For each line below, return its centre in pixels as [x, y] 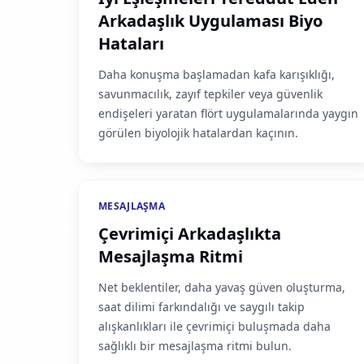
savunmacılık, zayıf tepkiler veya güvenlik [210, 94]
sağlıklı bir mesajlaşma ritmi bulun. [195, 346]
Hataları [131, 43]
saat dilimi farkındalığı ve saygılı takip [201, 307]
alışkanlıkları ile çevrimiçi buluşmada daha [214, 326]
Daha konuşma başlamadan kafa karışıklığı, [217, 74]
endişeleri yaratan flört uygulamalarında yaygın [228, 113]
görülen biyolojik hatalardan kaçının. [198, 133]
